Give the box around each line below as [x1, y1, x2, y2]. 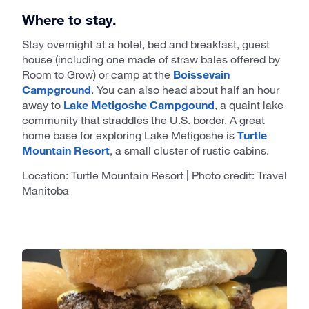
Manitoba [22, 183, 69, 197]
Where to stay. [22, 11, 117, 28]
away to [22, 98, 63, 112]
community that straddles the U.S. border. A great [22, 113, 265, 127]
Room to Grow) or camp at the [22, 68, 173, 81]
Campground [22, 83, 91, 97]
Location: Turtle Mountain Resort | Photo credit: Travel [22, 168, 287, 182]
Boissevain [173, 68, 230, 81]
